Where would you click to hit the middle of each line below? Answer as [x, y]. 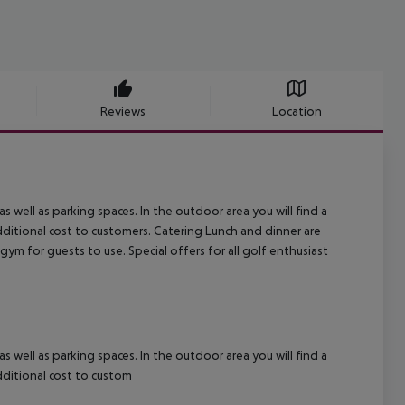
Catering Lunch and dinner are [236, 231]
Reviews [123, 112]
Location [297, 112]
